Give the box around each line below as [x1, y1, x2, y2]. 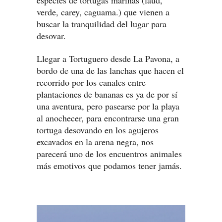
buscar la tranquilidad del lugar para [37, 18, 166, 30]
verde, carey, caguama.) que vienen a [37, 6, 169, 18]
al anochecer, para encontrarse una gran [37, 112, 179, 124]
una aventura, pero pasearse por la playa [37, 100, 179, 112]
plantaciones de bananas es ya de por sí [37, 88, 177, 101]
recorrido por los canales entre [37, 76, 146, 89]
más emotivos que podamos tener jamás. [37, 160, 182, 172]
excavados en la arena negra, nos [37, 136, 154, 148]
